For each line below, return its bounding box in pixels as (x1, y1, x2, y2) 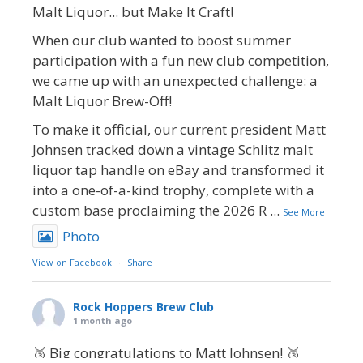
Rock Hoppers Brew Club (73, 299, 214, 314)
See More (283, 206, 325, 218)
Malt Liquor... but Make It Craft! (32, 2, 233, 21)
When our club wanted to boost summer (32, 31, 291, 49)
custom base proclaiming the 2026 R (32, 201, 267, 220)
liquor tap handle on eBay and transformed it (32, 160, 324, 179)
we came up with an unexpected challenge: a (32, 71, 318, 90)
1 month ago (73, 314, 132, 327)
